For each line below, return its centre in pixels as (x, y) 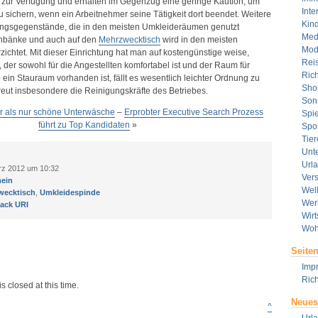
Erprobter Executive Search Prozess (193, 112)
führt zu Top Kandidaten (84, 125)
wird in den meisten (199, 40)
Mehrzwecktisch (129, 40)
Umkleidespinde (70, 192)
